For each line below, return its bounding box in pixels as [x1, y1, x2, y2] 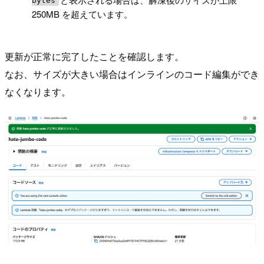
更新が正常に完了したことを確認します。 [5, 49, 184, 63]
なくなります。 [5, 84, 71, 98]
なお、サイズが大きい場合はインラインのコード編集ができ [5, 67, 259, 81]
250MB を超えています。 [32, 7, 133, 20]
